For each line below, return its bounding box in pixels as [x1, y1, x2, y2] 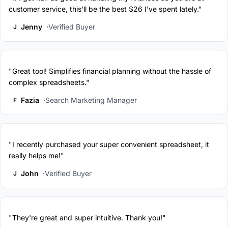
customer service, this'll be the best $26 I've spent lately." [9, 4, 202, 13]
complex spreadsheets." [9, 77, 90, 87]
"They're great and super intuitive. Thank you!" [9, 213, 166, 222]
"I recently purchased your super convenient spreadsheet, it [9, 139, 209, 149]
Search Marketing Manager [45, 95, 137, 104]
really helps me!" [9, 151, 64, 160]
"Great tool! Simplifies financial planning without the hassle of [9, 66, 211, 75]
